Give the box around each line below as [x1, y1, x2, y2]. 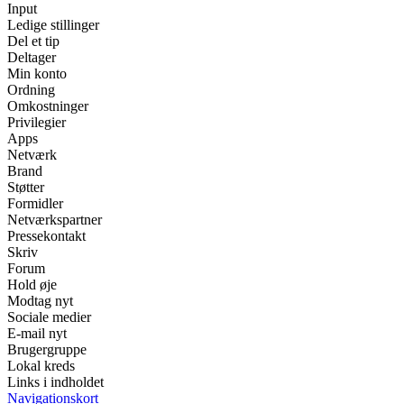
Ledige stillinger [7, 17, 99, 33]
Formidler [7, 196, 63, 212]
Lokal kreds [7, 358, 75, 374]
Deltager [7, 50, 56, 66]
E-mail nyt [7, 326, 67, 342]
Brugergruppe [7, 342, 87, 358]
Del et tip [7, 33, 60, 50]
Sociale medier [7, 309, 91, 326]
